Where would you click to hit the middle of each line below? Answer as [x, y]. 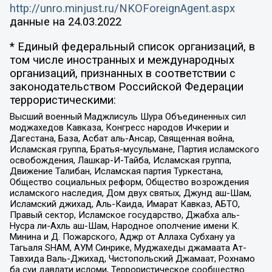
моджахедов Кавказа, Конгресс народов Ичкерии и [119, 128]
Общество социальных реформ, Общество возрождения [129, 182]
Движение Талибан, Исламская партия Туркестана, [116, 172]
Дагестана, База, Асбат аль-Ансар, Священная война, [122, 139]
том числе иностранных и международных [122, 60]
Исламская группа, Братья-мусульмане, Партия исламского [134, 150]
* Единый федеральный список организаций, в [132, 46]
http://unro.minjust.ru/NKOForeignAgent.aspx [122, 9]
